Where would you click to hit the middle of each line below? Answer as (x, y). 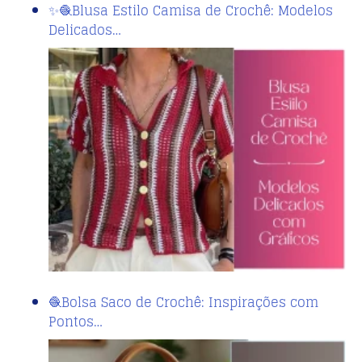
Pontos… (76, 321)
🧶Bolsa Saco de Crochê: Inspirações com (183, 302)
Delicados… (85, 30)
